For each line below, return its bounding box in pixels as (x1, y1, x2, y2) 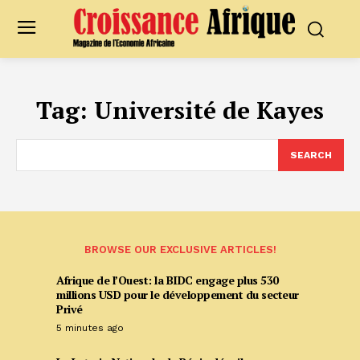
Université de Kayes (94, 93, 324, 126)
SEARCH (290, 149, 332, 161)
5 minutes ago (56, 321, 124, 333)
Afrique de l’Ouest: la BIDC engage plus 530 (56, 272, 279, 288)
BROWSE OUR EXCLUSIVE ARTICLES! (84, 243, 276, 256)
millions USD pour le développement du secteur (56, 286, 299, 302)
